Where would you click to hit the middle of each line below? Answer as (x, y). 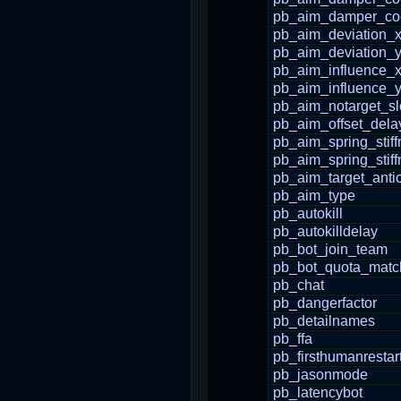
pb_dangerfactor (325, 303)
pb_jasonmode (320, 375)
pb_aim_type (314, 196)
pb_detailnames (324, 321)
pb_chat (299, 285)
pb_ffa (293, 339)
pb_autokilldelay (325, 231)
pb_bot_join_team (330, 249)
